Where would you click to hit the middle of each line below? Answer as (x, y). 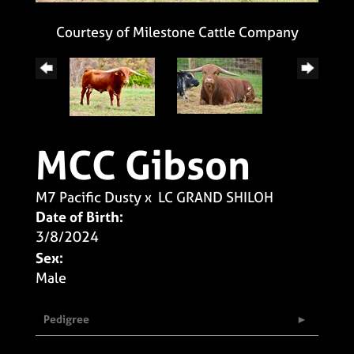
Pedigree (66, 318)
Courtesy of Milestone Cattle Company (177, 32)
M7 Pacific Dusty (88, 197)
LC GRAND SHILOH (216, 197)
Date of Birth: (79, 217)
